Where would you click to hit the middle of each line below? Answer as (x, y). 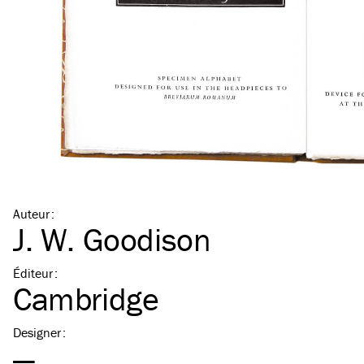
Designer (37, 332)
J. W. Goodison (112, 239)
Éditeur (33, 273)
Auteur (31, 214)
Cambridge (86, 299)
